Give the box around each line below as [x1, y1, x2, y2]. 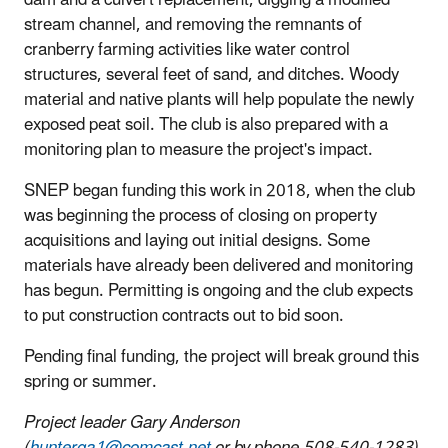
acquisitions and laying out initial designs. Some [24, 222, 370, 259]
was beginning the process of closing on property [24, 197, 377, 234]
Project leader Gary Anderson [24, 404, 240, 441]
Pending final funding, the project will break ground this [24, 338, 419, 375]
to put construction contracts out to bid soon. [24, 297, 344, 334]
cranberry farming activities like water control [24, 31, 350, 68]
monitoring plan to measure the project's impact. [24, 131, 373, 168]
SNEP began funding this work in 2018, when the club [24, 172, 415, 209]
